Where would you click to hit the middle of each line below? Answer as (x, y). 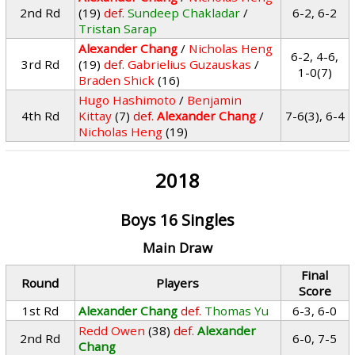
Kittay (95, 116)
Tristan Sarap (118, 29)
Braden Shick (117, 80)
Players (178, 283)
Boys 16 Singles (177, 220)
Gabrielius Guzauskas (190, 64)
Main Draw (177, 248)
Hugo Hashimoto (128, 100)
